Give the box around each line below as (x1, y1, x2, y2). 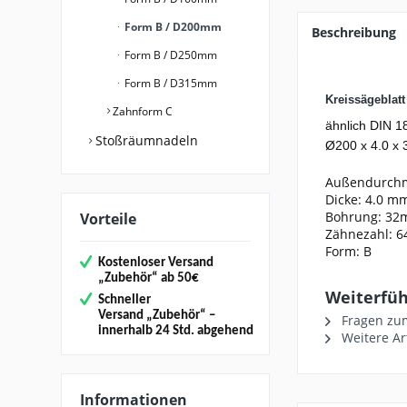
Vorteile (80, 208, 137, 229)
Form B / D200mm (122, 18, 223, 35)
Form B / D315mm (122, 74, 218, 91)
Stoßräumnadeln (92, 131, 199, 149)
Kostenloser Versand (98, 255, 214, 270)
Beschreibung (312, 23, 397, 41)
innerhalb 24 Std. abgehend (98, 323, 254, 338)
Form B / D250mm (122, 46, 218, 63)
